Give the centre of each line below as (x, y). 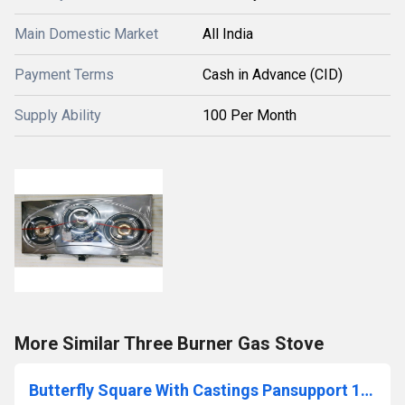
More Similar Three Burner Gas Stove (169, 344)
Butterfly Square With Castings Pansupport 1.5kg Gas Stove (367, 390)
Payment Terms (64, 75)
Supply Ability (58, 115)
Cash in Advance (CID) (273, 75)
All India (228, 34)
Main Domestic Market (86, 34)
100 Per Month (250, 115)
